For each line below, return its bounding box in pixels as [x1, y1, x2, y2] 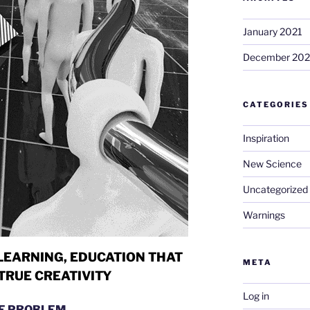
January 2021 [242, 25, 302, 37]
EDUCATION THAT [69, 249, 183, 264]
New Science [242, 157, 302, 170]
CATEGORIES [242, 99, 309, 109]
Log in [242, 289, 269, 302]
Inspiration [242, 131, 289, 144]
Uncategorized [242, 183, 308, 195]
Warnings [242, 208, 285, 221]
